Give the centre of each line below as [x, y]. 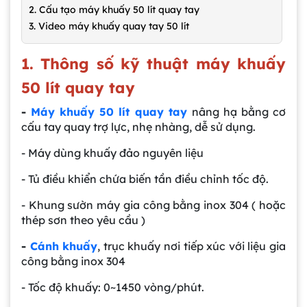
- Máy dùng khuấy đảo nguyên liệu [112, 152]
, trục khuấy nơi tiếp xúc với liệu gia [192, 246]
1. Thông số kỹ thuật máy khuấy [153, 63]
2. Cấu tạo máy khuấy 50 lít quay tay [114, 9]
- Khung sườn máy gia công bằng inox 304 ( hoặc [153, 205]
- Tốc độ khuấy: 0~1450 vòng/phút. [113, 287]
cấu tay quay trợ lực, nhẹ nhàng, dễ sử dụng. [138, 126]
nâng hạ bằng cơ [239, 111]
